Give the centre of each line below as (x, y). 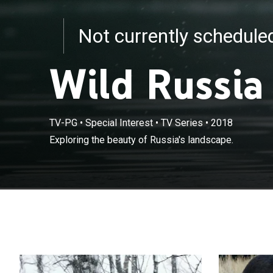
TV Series (182, 122)
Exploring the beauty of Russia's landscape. (141, 140)
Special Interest (119, 122)
